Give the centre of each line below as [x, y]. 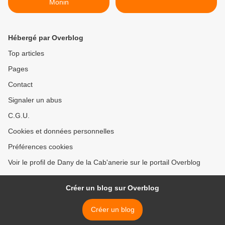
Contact [20, 85]
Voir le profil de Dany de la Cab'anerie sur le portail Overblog [104, 162]
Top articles [26, 53]
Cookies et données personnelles [61, 131]
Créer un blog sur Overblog [113, 188]
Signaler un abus [35, 100]
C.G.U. [19, 116]
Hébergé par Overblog [46, 38]
